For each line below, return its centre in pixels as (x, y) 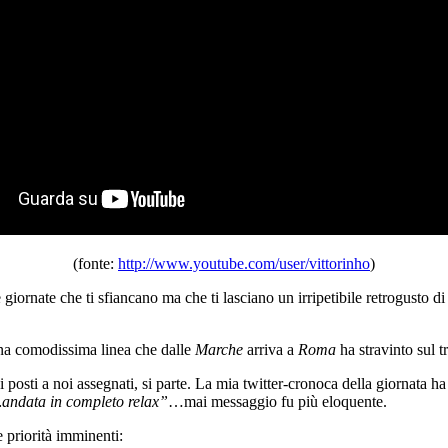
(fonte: (95, 263)
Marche (219, 349)
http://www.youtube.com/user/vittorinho (244, 263)
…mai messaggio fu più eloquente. (277, 401)
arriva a (270, 349)
